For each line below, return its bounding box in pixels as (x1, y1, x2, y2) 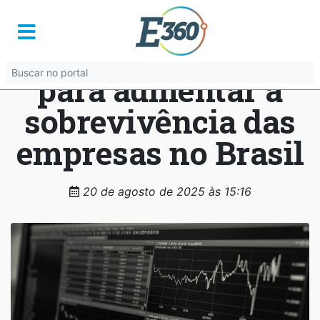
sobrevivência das (24, 100, 296, 142)
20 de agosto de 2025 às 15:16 (79, 184, 251, 199)
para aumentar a (37, 69, 283, 111)
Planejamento (56, 6, 264, 48)
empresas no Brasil (16, 131, 304, 174)
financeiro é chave (21, 37, 299, 79)
